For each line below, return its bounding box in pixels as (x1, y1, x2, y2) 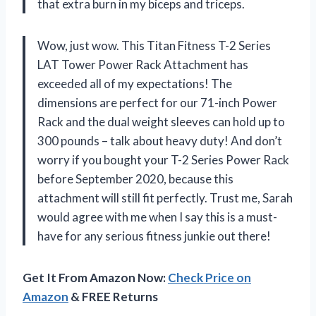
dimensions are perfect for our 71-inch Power (37, 95, 277, 110)
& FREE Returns (68, 288, 158, 304)
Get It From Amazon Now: (23, 269, 168, 285)
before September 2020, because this (37, 171, 233, 186)
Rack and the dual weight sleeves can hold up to (37, 114, 285, 129)
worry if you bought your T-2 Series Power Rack (37, 152, 289, 167)
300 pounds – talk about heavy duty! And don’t (37, 133, 282, 148)
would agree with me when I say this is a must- (37, 209, 277, 224)
